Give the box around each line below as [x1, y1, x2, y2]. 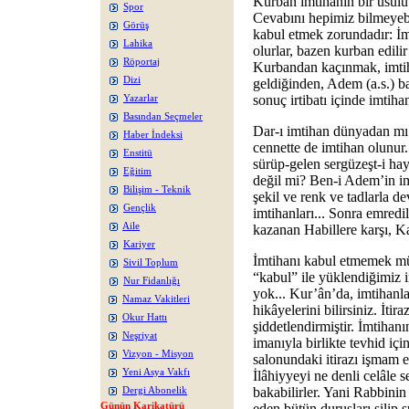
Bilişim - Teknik [123, 184, 191, 194]
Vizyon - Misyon [122, 349, 194, 359]
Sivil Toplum [123, 257, 178, 267]
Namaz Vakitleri [122, 294, 190, 304]
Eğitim [123, 166, 152, 176]
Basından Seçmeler [123, 111, 203, 121]
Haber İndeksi [123, 130, 183, 140]
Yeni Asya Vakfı [122, 367, 190, 377]
